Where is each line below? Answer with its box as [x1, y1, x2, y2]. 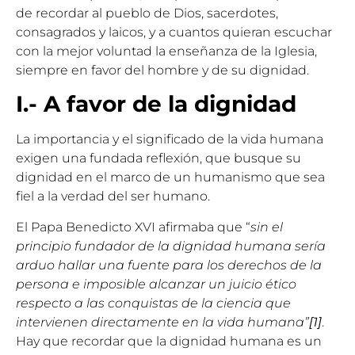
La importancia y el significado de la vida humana [16, 132, 323, 147]
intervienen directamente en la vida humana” [16, 314, 309, 330]
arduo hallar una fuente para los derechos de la [16, 257, 322, 273]
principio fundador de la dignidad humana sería [16, 238, 326, 254]
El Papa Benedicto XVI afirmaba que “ [16, 219, 250, 235]
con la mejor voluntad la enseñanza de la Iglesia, [16, 44, 317, 59]
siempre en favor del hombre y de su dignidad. [16, 63, 309, 78]
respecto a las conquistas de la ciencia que [16, 295, 291, 311]
